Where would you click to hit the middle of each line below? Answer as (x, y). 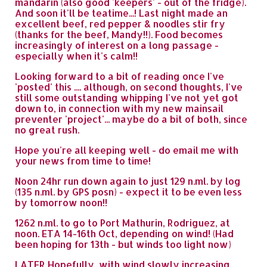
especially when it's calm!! (76, 56)
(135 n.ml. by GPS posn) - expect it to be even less (128, 192)
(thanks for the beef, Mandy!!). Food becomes (119, 34)
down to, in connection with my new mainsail (119, 108)
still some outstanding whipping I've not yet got (127, 97)
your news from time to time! (83, 161)
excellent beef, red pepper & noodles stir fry (120, 24)
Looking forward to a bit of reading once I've (119, 76)
